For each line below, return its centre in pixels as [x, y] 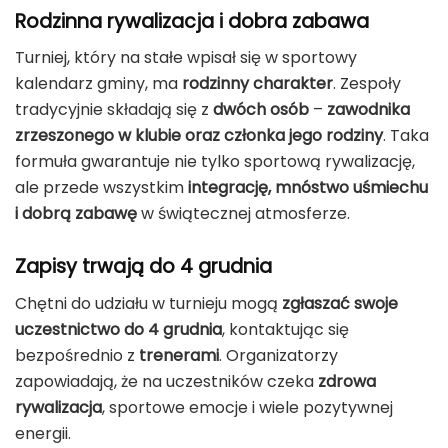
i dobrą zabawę [76, 214]
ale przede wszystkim [101, 188]
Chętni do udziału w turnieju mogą [148, 303]
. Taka [406, 136]
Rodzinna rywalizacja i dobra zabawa [192, 21]
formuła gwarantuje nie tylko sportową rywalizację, [215, 162]
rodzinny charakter [257, 84]
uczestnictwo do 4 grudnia [118, 329]
